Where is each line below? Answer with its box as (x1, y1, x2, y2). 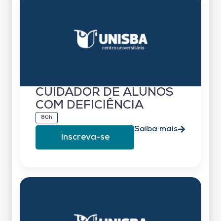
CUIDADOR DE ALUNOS (36, 86, 173, 99)
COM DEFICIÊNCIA (36, 99, 144, 111)
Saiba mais (134, 125, 178, 133)
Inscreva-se (60, 133, 110, 142)
